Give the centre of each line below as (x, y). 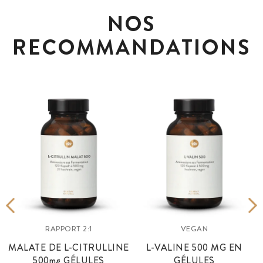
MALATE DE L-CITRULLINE (69, 248)
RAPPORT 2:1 (69, 229)
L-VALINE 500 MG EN (194, 248)
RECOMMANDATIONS (131, 48)
